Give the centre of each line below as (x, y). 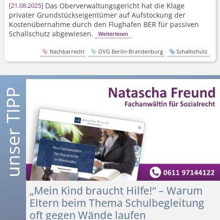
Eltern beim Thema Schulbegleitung (117, 202)
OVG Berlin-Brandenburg (130, 52)
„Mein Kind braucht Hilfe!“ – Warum (116, 190)
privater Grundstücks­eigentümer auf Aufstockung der (97, 15)
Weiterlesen (113, 33)
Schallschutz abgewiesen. (52, 33)
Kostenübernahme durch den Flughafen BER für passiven (104, 24)
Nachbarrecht (67, 52)
